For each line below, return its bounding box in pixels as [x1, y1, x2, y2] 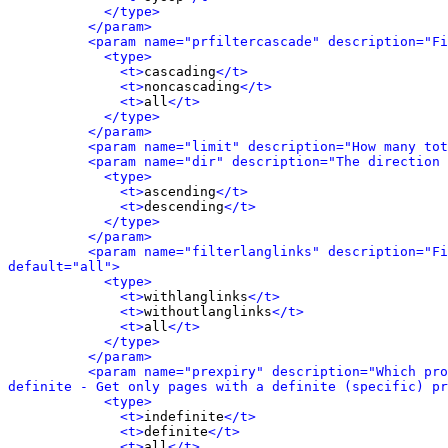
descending [144, 199, 224, 214]
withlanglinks [144, 289, 248, 304]
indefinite [144, 409, 224, 424]
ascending [144, 184, 216, 199]
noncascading [144, 79, 240, 94]
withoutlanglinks [144, 304, 272, 319]
